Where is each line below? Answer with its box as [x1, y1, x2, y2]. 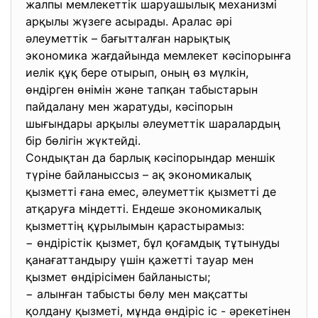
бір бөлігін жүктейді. [26, 133, 144, 148]
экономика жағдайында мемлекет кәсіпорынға [26, 48, 291, 62]
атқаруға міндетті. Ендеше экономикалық [26, 202, 261, 216]
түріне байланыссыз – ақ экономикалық [26, 168, 251, 182]
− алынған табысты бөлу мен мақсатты [26, 287, 248, 301]
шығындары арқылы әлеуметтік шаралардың [26, 116, 280, 131]
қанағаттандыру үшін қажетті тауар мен [26, 253, 253, 267]
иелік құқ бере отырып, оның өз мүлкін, [26, 65, 248, 79]
